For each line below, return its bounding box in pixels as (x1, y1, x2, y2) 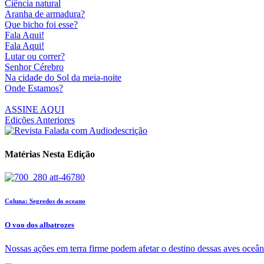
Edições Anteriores (5, 115, 75, 126)
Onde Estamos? (5, 83, 63, 94)
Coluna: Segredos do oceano (5, 197, 85, 204)
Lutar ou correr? (5, 51, 65, 62)
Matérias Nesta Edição (5, 148, 95, 159)
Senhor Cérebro (5, 62, 64, 72)
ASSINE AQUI (5, 104, 64, 115)
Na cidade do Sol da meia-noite (5, 72, 121, 83)
